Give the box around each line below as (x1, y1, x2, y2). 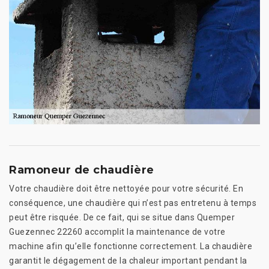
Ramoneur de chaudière (9, 163, 154, 177)
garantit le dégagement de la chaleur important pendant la (9, 255, 247, 265)
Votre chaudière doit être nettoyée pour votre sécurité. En (9, 183, 243, 193)
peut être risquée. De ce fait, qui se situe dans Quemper (9, 212, 235, 222)
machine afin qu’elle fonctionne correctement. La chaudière (9, 241, 252, 251)
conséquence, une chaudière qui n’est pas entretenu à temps (9, 198, 256, 208)
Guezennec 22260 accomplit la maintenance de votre (9, 226, 226, 237)
